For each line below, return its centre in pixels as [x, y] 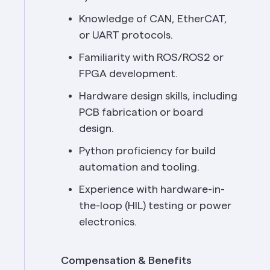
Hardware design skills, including [158, 96]
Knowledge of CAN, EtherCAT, [153, 19]
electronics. [108, 222]
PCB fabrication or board [141, 112]
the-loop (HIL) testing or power [155, 206]
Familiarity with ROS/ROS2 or [151, 57]
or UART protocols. [126, 35]
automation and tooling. [139, 167]
